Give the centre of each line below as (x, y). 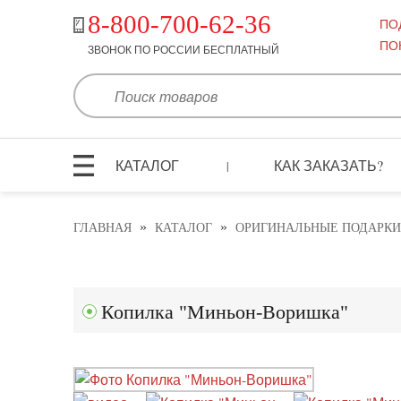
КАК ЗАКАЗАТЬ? (329, 165)
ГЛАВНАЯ (102, 228)
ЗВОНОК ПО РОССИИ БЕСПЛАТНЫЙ (183, 49)
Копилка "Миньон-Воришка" (225, 312)
